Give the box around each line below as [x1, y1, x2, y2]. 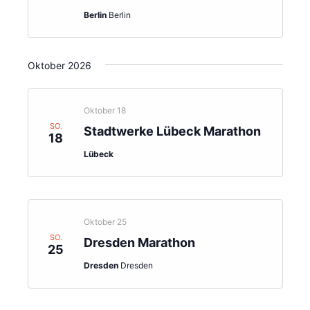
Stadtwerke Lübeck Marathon [83, 124, 261, 138]
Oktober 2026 [27, 60, 91, 71]
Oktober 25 [83, 217, 127, 227]
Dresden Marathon [83, 235, 195, 250]
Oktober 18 [83, 105, 126, 116]
